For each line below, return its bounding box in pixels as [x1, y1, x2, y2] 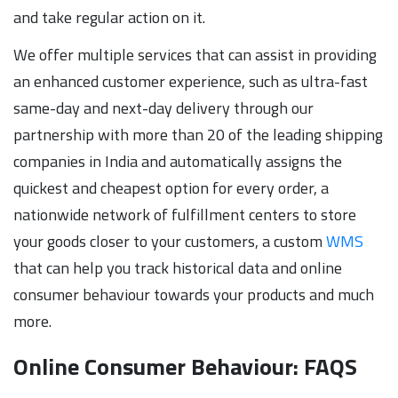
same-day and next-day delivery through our [13, 96, 314, 121]
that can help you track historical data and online [13, 256, 342, 281]
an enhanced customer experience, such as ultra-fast [13, 69, 368, 94]
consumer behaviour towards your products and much [13, 283, 374, 307]
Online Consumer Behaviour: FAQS [13, 349, 357, 385]
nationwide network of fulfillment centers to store [13, 203, 356, 227]
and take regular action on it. [13, 5, 209, 30]
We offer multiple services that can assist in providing [13, 43, 377, 68]
